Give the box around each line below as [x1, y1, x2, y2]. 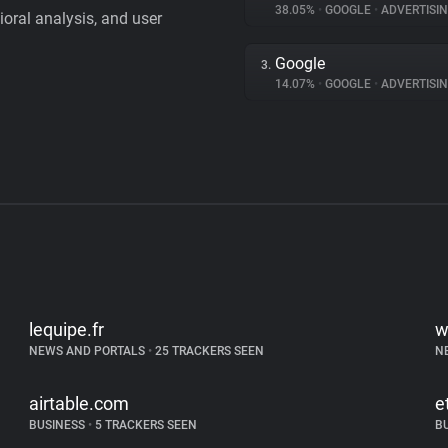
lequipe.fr [29, 319, 105, 340]
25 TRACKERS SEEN [152, 344, 265, 358]
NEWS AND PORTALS [29, 344, 149, 358]
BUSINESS [29, 418, 89, 432]
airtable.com [29, 393, 130, 414]
